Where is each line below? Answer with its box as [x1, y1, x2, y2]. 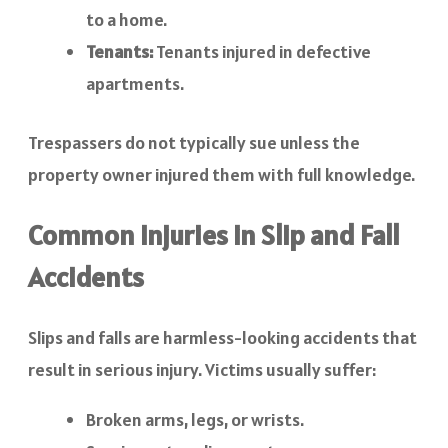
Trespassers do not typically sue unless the [28, 131, 360, 155]
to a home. [86, 8, 167, 32]
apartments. [86, 72, 184, 96]
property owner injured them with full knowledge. [28, 163, 415, 187]
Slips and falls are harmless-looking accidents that [28, 325, 417, 349]
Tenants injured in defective [153, 40, 371, 64]
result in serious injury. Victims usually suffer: [28, 357, 376, 381]
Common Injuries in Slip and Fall [28, 217, 400, 254]
